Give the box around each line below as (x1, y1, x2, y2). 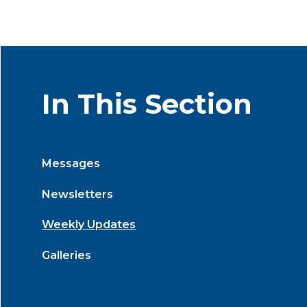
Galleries (42, 248, 92, 262)
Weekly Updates (42, 218, 136, 232)
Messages (42, 156, 101, 170)
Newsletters (42, 187, 114, 201)
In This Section (42, 87, 253, 121)
